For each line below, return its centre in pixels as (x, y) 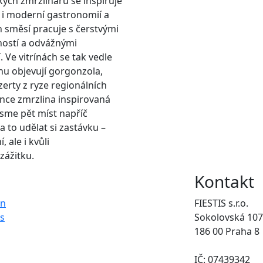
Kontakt (224, 181)
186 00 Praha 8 (227, 231)
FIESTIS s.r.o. (221, 203)
